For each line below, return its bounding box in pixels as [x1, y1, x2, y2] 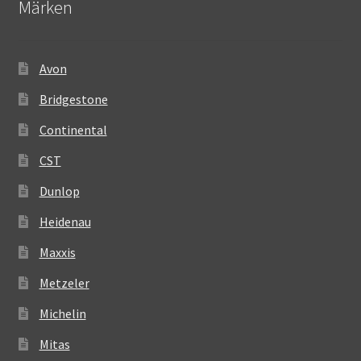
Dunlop [39, 182, 80, 199]
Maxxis [39, 243, 76, 260]
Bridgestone [39, 90, 108, 107]
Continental [39, 121, 107, 138]
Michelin [39, 305, 86, 322]
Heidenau [39, 213, 91, 230]
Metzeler [39, 274, 89, 291]
